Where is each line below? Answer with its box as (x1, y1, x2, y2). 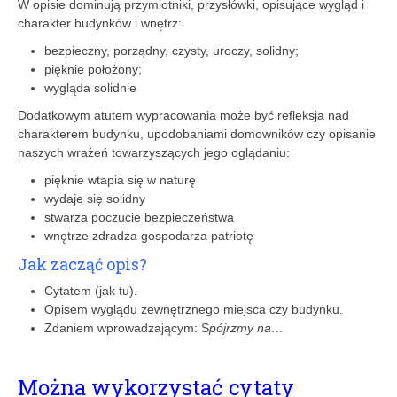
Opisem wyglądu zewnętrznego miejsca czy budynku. (44, 301, 343, 316)
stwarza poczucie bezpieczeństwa (44, 209, 234, 224)
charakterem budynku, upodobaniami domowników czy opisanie (18, 126, 376, 141)
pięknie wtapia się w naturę (44, 172, 196, 187)
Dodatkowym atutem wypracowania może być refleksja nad (18, 107, 349, 122)
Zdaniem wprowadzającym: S (44, 320, 209, 335)
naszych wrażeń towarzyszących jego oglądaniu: (18, 144, 290, 160)
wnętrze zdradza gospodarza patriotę (44, 228, 253, 243)
